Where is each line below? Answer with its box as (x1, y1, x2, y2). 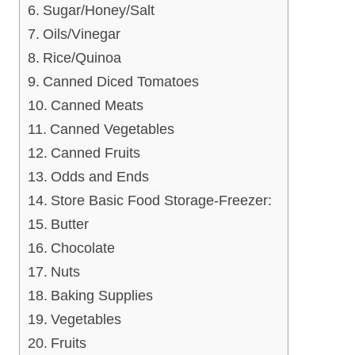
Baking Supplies (50, 287, 153, 303)
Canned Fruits (50, 144, 140, 161)
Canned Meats (50, 97, 143, 113)
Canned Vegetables (49, 120, 174, 137)
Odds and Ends (50, 168, 149, 185)
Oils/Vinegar (42, 25, 120, 42)
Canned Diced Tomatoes (42, 73, 199, 90)
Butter (50, 216, 89, 232)
